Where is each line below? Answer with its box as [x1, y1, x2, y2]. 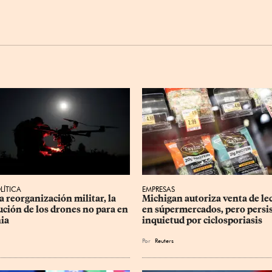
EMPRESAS [142, 185, 175, 194]
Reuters [155, 237, 174, 245]
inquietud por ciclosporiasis [142, 215, 262, 226]
